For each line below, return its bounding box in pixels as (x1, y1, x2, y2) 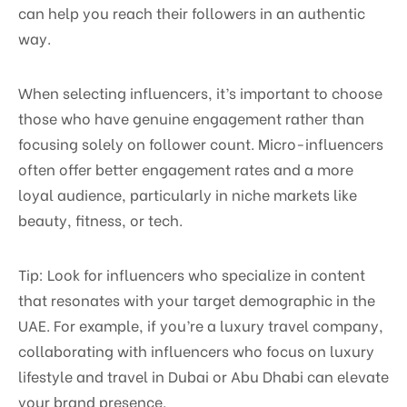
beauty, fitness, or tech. (18, 208, 183, 230)
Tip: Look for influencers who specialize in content (18, 263, 365, 284)
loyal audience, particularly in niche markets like (18, 183, 357, 204)
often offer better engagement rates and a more (18, 157, 353, 179)
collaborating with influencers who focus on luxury (18, 339, 374, 361)
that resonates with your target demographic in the (18, 288, 375, 310)
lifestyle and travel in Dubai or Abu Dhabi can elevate (18, 364, 389, 386)
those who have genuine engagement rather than (18, 106, 364, 128)
